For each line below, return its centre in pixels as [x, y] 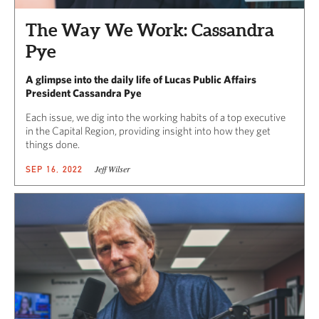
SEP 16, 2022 [54, 169]
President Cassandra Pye [84, 93]
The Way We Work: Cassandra [150, 30]
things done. [53, 144]
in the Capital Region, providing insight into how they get [148, 130]
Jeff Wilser [112, 168]
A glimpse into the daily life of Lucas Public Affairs [141, 79]
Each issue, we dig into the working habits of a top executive [156, 117]
